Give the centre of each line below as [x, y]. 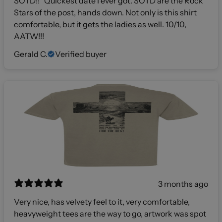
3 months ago [183, 184]
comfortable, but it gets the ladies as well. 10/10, [100, 25]
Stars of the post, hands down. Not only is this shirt [105, 13]
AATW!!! [29, 36]
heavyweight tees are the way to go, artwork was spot [110, 214]
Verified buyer [81, 54]
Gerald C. [31, 54]
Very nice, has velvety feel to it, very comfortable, [102, 202]
